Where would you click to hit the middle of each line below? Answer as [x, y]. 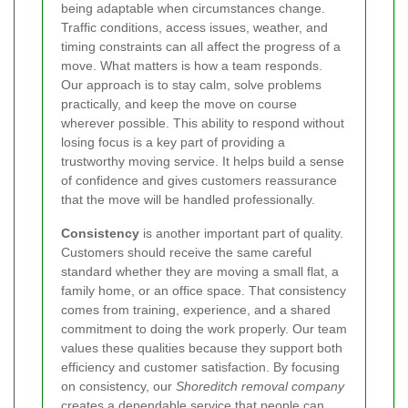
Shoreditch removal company [260, 386]
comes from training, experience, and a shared [196, 309]
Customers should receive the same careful [186, 252]
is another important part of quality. [241, 233]
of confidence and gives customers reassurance [199, 180]
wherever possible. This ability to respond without [203, 122]
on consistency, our [118, 386]
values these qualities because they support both [202, 347]
